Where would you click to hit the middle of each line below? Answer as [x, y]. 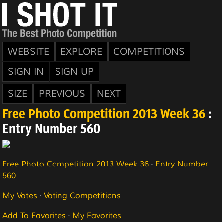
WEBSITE [28, 52]
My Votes [20, 196]
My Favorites [97, 216]
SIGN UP [74, 72]
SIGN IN [26, 72]
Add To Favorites [34, 216]
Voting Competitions [82, 196]
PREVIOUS [62, 94]
